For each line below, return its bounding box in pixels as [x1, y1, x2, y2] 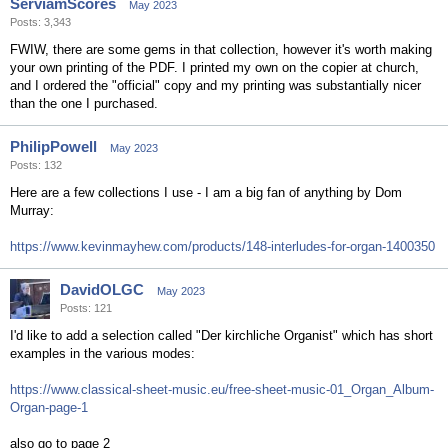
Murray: [10, 203, 54, 218]
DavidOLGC [60, 281, 144, 298]
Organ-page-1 [10, 400, 88, 415]
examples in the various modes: [10, 346, 195, 361]
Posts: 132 [10, 159, 62, 171]
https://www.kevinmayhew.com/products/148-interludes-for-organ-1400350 [10, 239, 435, 254]
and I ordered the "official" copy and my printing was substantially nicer [10, 78, 421, 93]
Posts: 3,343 [10, 16, 71, 28]
